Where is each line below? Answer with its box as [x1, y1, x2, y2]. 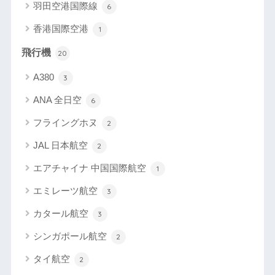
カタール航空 [33, 207, 91, 219]
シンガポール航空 [33, 230, 109, 241]
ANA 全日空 [33, 94, 84, 105]
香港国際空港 [33, 23, 91, 34]
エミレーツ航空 [33, 185, 100, 196]
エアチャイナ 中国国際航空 [33, 162, 149, 173]
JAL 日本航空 [33, 139, 90, 150]
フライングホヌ [33, 117, 100, 128]
